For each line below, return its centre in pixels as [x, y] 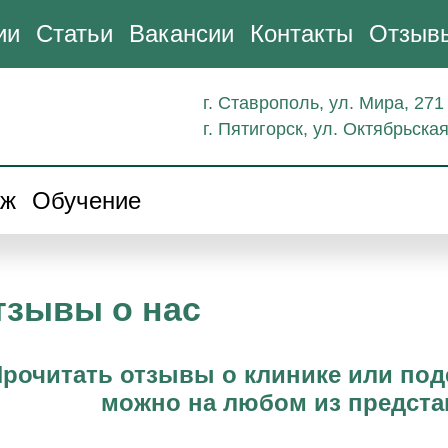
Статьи [74, 33]
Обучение [86, 200]
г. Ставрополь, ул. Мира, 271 [323, 103]
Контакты [301, 33]
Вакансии [181, 33]
